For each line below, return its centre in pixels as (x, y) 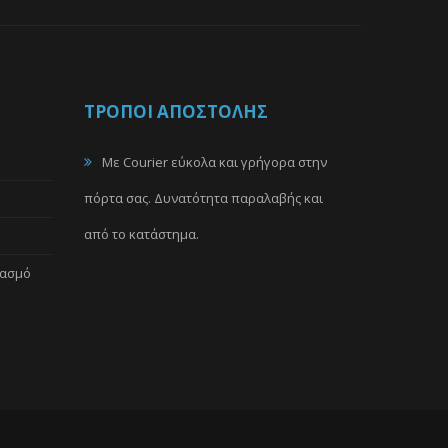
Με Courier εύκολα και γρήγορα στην (214, 162)
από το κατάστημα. (141, 234)
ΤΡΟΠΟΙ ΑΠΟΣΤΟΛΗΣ (175, 111)
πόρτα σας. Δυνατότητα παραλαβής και (203, 198)
